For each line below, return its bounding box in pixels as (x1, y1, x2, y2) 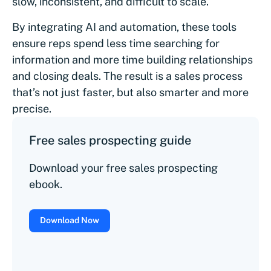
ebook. (29, 178, 62, 191)
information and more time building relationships (12, 53, 253, 67)
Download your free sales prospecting (29, 162, 218, 175)
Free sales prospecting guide (29, 133, 191, 148)
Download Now (40, 215, 99, 226)
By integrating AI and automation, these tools (12, 21, 237, 34)
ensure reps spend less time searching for (12, 37, 220, 50)
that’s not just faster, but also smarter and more (12, 86, 249, 99)
